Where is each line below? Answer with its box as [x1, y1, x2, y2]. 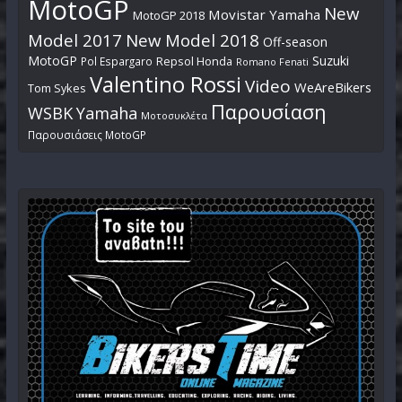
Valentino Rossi [89, 69, 241, 100]
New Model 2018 [125, 29, 259, 52]
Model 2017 [27, 29, 122, 52]
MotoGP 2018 [132, 7, 205, 24]
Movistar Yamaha [207, 5, 320, 24]
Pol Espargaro [80, 54, 153, 69]
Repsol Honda [155, 54, 232, 70]
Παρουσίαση [210, 99, 327, 126]
